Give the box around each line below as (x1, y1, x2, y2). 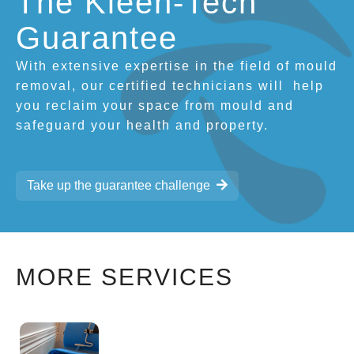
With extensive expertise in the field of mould (16, 58, 337, 73)
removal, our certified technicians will (16, 78, 288, 92)
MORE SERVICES (16, 263, 233, 290)
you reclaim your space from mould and (16, 98, 294, 112)
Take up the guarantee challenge (27, 178, 210, 192)
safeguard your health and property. (16, 118, 269, 132)
